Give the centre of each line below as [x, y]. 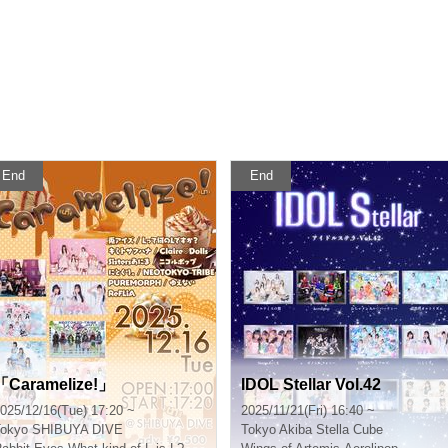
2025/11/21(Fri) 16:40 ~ [308, 410]
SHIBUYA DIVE [77, 429]
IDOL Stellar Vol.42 [311, 384]
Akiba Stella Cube [331, 429]
